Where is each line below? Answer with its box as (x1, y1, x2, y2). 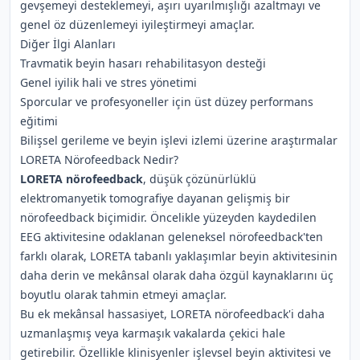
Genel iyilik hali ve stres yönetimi (20, 75, 197, 90)
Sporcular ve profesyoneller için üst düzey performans (20, 94, 313, 109)
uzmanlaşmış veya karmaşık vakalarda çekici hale (20, 325, 285, 341)
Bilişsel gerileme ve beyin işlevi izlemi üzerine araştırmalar (20, 133, 337, 148)
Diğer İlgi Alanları (20, 36, 116, 51)
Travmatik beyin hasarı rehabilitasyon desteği (20, 55, 266, 71)
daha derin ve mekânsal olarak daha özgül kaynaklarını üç (20, 268, 333, 283)
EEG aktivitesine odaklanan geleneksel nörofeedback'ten (20, 229, 323, 244)
